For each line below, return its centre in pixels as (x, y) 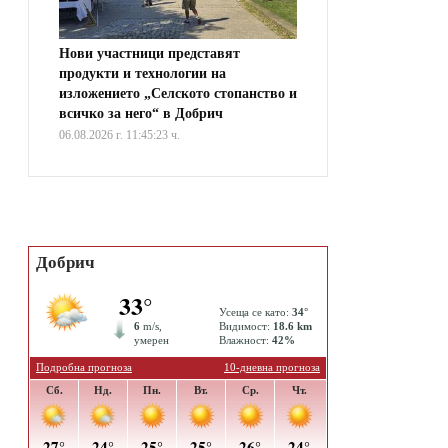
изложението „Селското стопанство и (178, 94)
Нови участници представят (149, 54)
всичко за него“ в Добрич (141, 114)
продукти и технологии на (142, 74)
